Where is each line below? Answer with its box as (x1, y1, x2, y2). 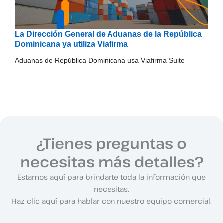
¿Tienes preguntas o (36, 133, 187, 153)
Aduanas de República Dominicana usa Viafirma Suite (15, 56, 185, 65)
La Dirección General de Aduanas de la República (15, 30, 202, 39)
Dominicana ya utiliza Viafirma (15, 40, 128, 49)
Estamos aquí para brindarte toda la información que (17, 171, 206, 182)
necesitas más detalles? (20, 151, 203, 171)
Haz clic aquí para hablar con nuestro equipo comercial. (11, 195, 212, 206)
